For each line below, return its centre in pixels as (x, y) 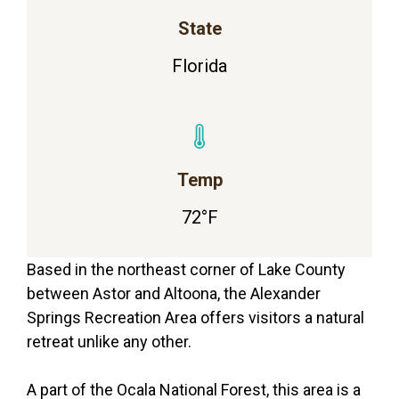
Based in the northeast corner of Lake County (186, 270)
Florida (199, 66)
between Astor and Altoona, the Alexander (174, 294)
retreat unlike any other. (109, 342)
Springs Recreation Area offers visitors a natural (195, 318)
